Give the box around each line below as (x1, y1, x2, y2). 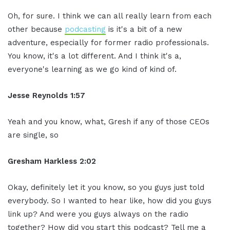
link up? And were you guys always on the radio (8, 209, 188, 219)
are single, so (8, 130, 59, 140)
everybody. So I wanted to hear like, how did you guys (8, 196, 212, 205)
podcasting (65, 24, 106, 34)
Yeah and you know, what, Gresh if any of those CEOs (8, 117, 209, 126)
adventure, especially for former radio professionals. (8, 37, 209, 47)
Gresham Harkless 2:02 (8, 156, 96, 166)
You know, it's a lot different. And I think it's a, (8, 51, 181, 61)
